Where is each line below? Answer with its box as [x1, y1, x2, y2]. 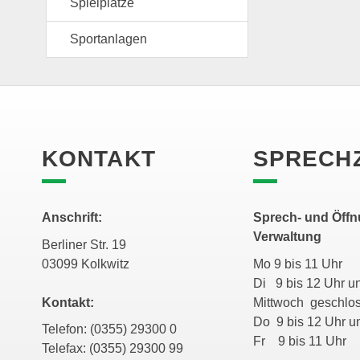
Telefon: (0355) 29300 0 [42, 322, 177, 337]
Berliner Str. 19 [42, 237, 126, 252]
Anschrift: [42, 211, 102, 225]
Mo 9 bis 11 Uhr [252, 256, 352, 271]
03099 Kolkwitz [42, 256, 129, 271]
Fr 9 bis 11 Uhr [252, 333, 346, 348]
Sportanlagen [70, 32, 147, 47]
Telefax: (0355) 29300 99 [42, 342, 183, 356]
